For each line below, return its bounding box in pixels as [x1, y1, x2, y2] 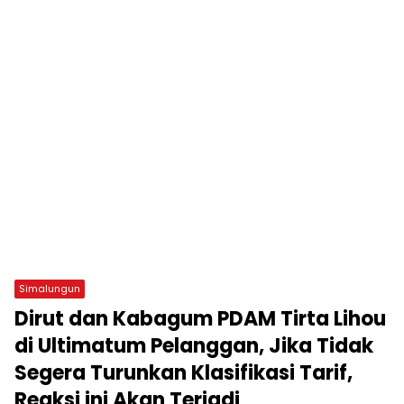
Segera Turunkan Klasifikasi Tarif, [14, 358, 353, 387]
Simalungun [19, 280, 80, 296]
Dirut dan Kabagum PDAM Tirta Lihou [14, 304, 386, 333]
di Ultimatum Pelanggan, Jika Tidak [14, 331, 373, 360]
